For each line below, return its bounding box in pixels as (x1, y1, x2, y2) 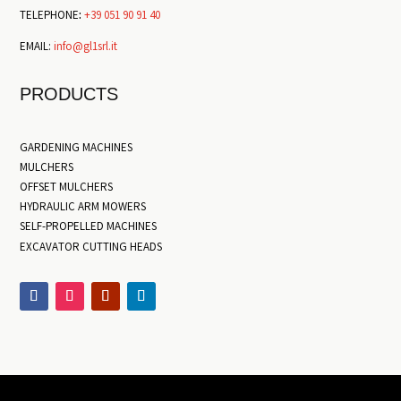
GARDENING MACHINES (20, 140, 133, 158)
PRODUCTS (20, 83, 119, 104)
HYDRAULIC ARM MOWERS (20, 199, 147, 217)
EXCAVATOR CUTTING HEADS (20, 239, 163, 257)
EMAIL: (20, 38, 55, 56)
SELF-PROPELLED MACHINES (20, 218, 158, 236)
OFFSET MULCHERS (20, 179, 114, 197)
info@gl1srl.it (54, 38, 118, 56)
